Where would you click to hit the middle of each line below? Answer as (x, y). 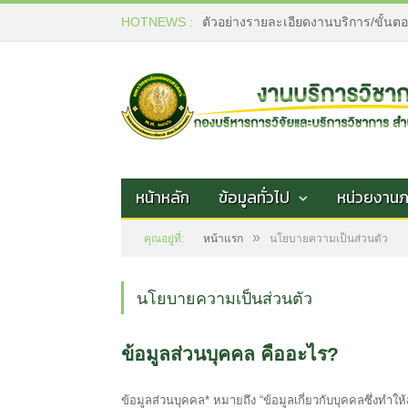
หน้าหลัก (163, 198)
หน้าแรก (223, 239)
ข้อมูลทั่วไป (254, 198)
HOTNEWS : (157, 22)
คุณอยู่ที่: (164, 239)
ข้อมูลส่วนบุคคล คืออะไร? (230, 354)
